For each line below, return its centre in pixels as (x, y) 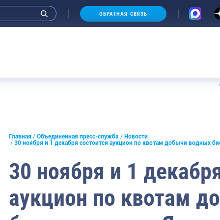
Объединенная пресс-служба (78, 136)
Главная (20, 136)
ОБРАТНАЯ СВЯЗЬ (123, 14)
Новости (136, 136)
